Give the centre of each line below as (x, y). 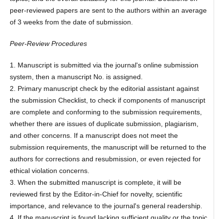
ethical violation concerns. (49, 171)
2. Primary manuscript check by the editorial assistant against (104, 89)
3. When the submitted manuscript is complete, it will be (95, 183)
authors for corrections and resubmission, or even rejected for (105, 159)
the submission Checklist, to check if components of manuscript (107, 100)
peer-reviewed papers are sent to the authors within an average (108, 11)
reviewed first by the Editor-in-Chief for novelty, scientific (96, 194)
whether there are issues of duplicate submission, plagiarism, (104, 124)
